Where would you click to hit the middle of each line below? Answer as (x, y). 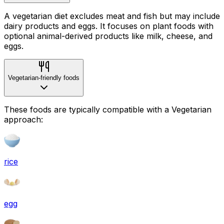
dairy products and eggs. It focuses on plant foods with (109, 26)
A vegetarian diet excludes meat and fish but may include (112, 16)
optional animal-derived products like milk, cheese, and (108, 36)
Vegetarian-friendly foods (44, 77)
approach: (23, 119)
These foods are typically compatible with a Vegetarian (108, 109)
